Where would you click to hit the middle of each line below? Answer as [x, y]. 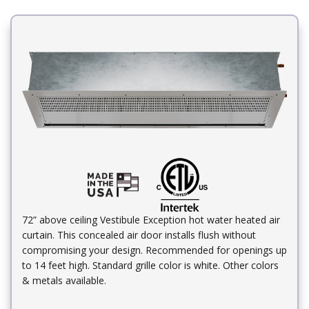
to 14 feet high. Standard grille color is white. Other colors [150, 265]
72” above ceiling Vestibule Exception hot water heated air [151, 219]
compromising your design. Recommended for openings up [154, 250]
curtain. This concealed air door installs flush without [139, 235]
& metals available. [64, 280]
